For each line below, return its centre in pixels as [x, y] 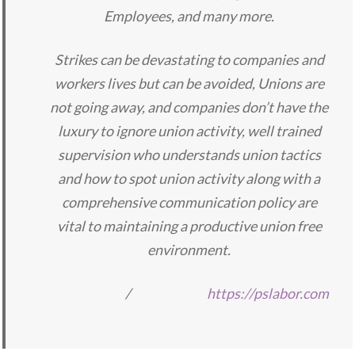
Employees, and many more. [189, 16]
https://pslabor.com [268, 294]
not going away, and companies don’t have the [189, 107]
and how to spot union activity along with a [189, 179]
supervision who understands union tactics [189, 155]
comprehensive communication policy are [189, 202]
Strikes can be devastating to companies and [189, 60]
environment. [189, 250]
